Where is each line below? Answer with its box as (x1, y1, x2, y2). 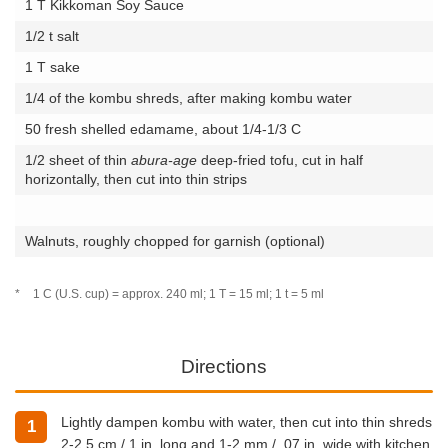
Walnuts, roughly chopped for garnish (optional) (25, 232, 325, 249)
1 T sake (25, 58, 80, 75)
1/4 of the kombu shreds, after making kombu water (25, 89, 352, 106)
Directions (181, 356, 267, 378)
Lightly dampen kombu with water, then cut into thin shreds (61, 413, 432, 430)
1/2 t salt (25, 27, 79, 44)
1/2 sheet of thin (25, 151, 131, 168)
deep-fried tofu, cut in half (197, 151, 363, 168)
